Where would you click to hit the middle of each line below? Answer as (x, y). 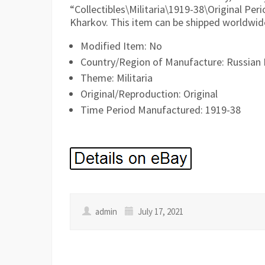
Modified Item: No (121, 46)
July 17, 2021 (160, 211)
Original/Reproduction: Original (149, 94)
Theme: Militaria (117, 78)
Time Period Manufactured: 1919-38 (161, 110)
